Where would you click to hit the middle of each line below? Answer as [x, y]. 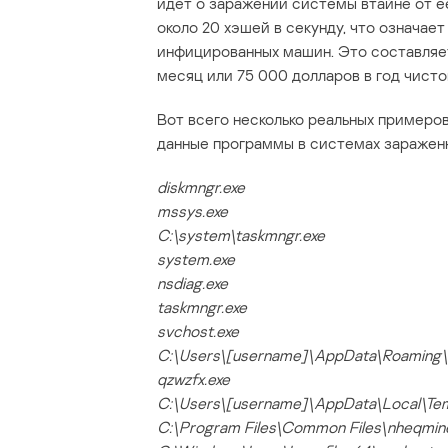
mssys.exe [192, 211]
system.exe [196, 259]
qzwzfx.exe [193, 379]
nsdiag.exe [192, 283]
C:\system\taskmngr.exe [241, 235]
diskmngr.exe [201, 187]
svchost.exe [198, 331]
